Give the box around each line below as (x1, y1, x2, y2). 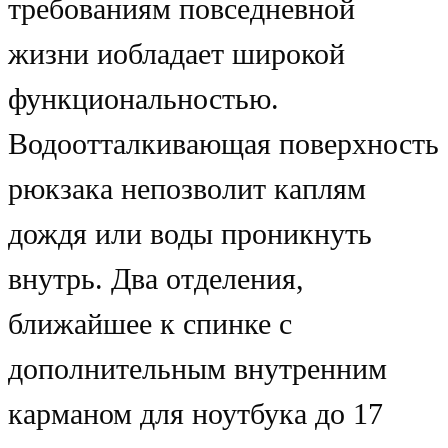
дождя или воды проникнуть (8, 217, 372, 252)
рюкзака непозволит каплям (8, 172, 366, 207)
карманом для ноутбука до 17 (8, 397, 383, 432)
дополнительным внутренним (8, 352, 387, 387)
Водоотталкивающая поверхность (8, 127, 439, 162)
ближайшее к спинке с (8, 307, 292, 342)
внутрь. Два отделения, (8, 262, 304, 297)
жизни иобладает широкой (8, 37, 345, 72)
